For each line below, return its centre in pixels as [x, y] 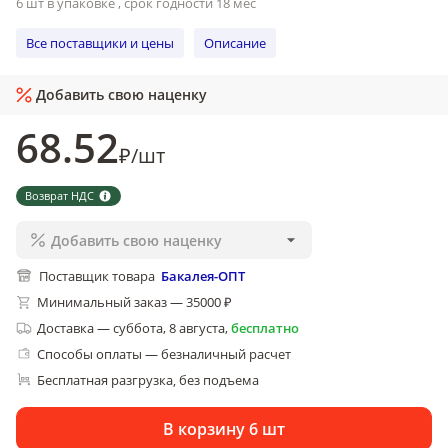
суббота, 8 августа [169, 328]
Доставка [65, 328]
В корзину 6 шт [224, 428]
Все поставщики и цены [100, 42]
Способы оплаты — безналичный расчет [164, 354]
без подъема [219, 380]
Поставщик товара [97, 276]
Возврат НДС [59, 195]
